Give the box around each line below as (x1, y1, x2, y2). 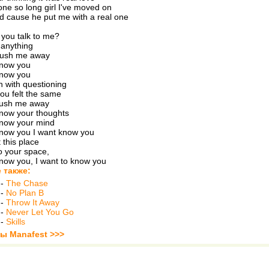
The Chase (6, 178, 48, 188)
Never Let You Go (6, 207, 74, 217)
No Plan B (6, 188, 44, 198)
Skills (6, 217, 25, 226)
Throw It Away (6, 198, 59, 207)
